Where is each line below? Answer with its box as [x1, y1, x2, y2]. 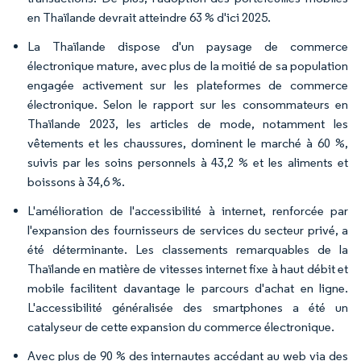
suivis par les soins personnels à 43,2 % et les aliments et [27, 155, 348, 170]
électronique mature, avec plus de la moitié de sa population [27, 58, 348, 73]
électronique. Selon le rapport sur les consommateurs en [27, 97, 348, 112]
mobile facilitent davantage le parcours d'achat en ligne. [27, 280, 348, 296]
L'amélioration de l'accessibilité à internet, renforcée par [27, 203, 348, 218]
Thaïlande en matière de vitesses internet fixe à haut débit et [27, 261, 348, 276]
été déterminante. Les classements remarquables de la [27, 242, 348, 257]
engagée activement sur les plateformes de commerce [27, 77, 348, 93]
